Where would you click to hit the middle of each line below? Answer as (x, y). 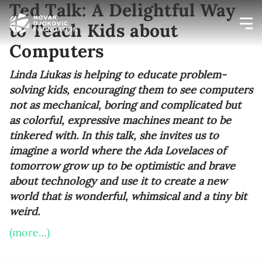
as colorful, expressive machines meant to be (120, 120)
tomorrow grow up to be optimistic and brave (122, 166)
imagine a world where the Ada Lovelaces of (118, 151)
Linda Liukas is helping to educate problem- (118, 75)
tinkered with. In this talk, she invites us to (114, 135)
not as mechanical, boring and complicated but (125, 105)
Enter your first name (75, 180)
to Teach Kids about (94, 30)
